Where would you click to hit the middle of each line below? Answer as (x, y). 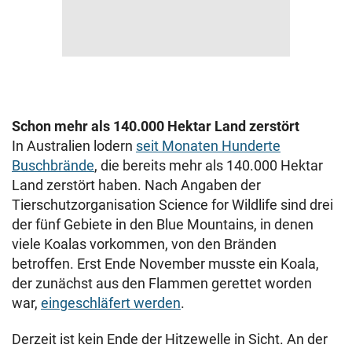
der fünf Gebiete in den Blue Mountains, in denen (163, 224)
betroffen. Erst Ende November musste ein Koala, (165, 264)
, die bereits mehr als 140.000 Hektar (209, 165)
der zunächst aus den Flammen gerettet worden (162, 283)
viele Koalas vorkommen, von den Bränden (144, 244)
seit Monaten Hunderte (208, 146)
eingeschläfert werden (111, 303)
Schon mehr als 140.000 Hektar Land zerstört (156, 126)
